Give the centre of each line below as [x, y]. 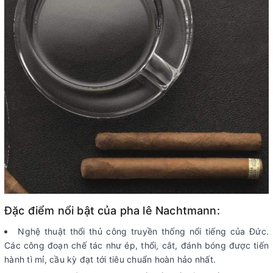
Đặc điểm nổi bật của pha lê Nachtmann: [112, 210]
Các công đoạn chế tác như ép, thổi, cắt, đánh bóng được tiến [136, 245]
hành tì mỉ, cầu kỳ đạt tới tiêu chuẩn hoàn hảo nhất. [110, 259]
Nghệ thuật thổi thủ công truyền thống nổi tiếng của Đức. [144, 231]
